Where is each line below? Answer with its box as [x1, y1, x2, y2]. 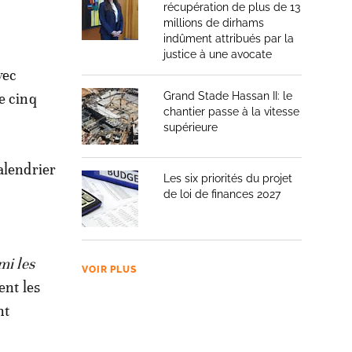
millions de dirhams [163, 16, 264, 29]
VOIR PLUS [82, 264, 137, 275]
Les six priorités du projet [163, 172, 292, 185]
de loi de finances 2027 [163, 188, 280, 200]
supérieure [163, 121, 218, 134]
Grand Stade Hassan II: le [163, 90, 292, 102]
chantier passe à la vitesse [163, 105, 299, 118]
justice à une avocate [163, 48, 272, 60]
